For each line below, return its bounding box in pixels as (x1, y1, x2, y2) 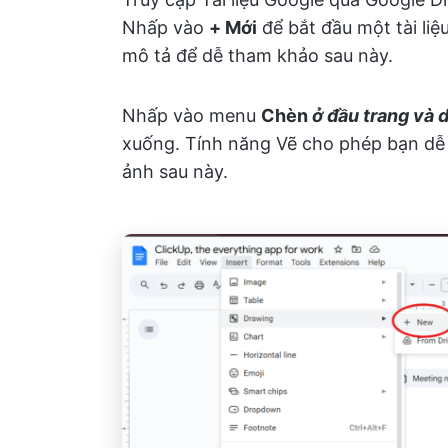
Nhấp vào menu (122, 105, 261, 126)
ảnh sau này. (122, 161, 228, 182)
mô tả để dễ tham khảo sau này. (122, 45, 393, 66)
